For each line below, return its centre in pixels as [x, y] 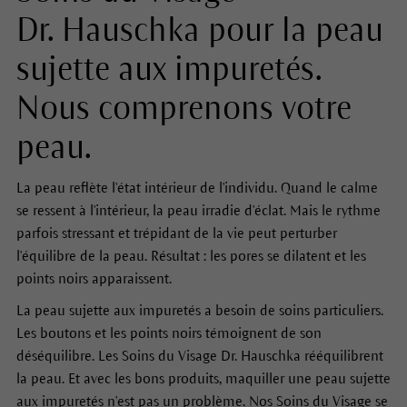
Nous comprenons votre [184, 109]
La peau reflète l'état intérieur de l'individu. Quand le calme [197, 188]
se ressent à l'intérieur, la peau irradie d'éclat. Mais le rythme [198, 211]
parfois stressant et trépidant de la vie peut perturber [176, 233]
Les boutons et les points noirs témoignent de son [169, 333]
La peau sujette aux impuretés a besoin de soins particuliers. [199, 311]
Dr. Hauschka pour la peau [199, 31]
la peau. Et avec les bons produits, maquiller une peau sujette [203, 379]
